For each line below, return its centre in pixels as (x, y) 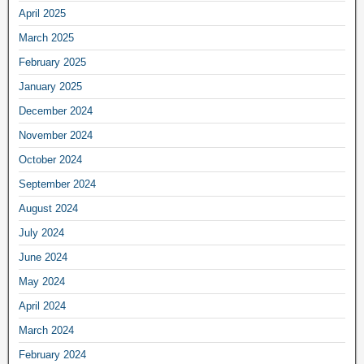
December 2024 (56, 111)
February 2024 (52, 355)
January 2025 (50, 87)
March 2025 (46, 38)
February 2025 (52, 63)
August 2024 (48, 209)
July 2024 (41, 233)
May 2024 (42, 282)
